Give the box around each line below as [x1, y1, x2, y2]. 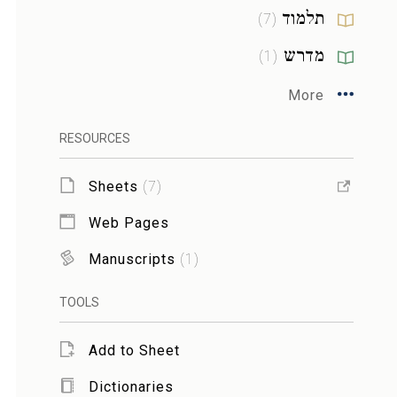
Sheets [88, 177, 138, 195]
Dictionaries [88, 378, 174, 395]
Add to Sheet [88, 341, 180, 359]
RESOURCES [58, 131, 130, 145]
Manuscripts [88, 250, 175, 268]
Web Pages [88, 214, 169, 231]
